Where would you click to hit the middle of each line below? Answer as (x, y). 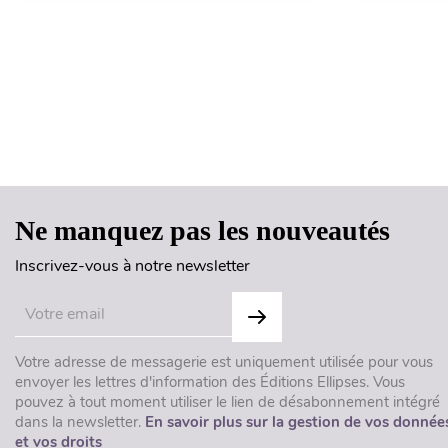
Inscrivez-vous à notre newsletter (132, 265)
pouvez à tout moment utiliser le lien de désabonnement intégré (227, 401)
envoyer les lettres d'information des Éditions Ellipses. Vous (210, 381)
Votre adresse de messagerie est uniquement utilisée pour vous (224, 361)
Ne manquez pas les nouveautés (202, 230)
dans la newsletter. (80, 421)
